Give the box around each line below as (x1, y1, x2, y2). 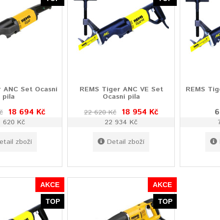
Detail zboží (107, 137, 145, 147)
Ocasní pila (102, 91, 140, 102)
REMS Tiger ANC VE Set (79, 84, 163, 94)
